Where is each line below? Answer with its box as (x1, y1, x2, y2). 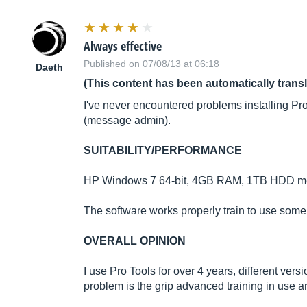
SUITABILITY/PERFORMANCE (84, 145, 242, 157)
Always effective (84, 38, 162, 55)
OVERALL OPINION (84, 235, 186, 247)
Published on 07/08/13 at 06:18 (84, 58, 219, 70)
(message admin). (84, 114, 171, 127)
